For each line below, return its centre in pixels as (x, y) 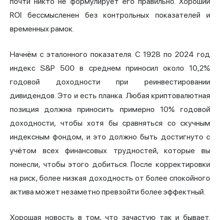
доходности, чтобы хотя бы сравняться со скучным (110, 123)
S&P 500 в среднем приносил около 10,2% (125, 68)
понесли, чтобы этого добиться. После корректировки (110, 165)
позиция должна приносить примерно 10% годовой (110, 110)
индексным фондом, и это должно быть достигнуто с (110, 137)
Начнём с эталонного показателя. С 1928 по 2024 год (110, 55)
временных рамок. (42, 29)
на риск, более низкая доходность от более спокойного (110, 178)
